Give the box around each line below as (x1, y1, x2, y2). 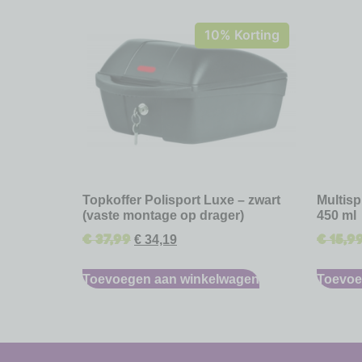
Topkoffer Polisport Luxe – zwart (82, 192, 280, 207)
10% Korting (204, 27, 280, 44)
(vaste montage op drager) (82, 207, 244, 222)
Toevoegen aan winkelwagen (82, 271, 259, 286)
